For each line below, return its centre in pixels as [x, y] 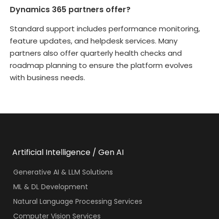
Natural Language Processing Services [77, 202]
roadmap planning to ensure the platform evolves [101, 65]
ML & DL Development [50, 187]
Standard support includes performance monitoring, [105, 28]
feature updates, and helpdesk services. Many [94, 41]
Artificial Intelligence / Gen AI [68, 153]
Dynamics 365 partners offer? [70, 9]
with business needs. [47, 77]
